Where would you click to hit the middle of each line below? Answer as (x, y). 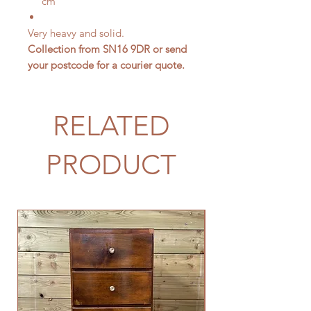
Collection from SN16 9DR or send (107, 49)
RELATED (111, 126)
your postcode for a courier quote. (106, 65)
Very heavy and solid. (76, 33)
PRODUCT (111, 165)
